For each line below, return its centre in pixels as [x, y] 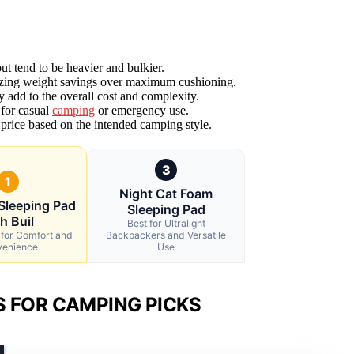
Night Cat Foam [166, 194]
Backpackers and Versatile [166, 235]
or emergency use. [142, 111]
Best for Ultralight [166, 224]
